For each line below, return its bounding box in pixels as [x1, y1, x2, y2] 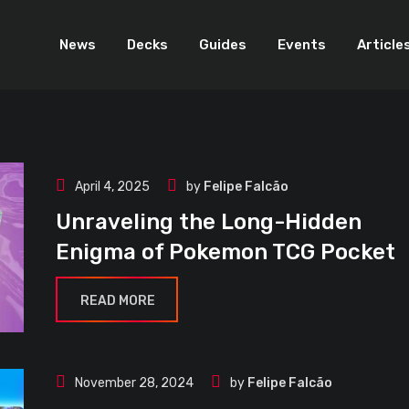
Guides [199, 37, 246, 53]
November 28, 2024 [75, 375, 194, 392]
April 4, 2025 [75, 179, 150, 195]
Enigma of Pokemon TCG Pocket [56, 239, 395, 266]
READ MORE [80, 293, 155, 309]
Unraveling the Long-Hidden [56, 209, 362, 236]
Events [278, 37, 326, 53]
